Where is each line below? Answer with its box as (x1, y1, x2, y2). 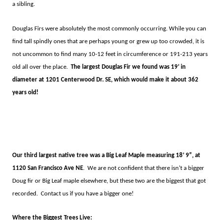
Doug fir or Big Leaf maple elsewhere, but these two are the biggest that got (12, 177, 206, 184)
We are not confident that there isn (87, 165, 179, 171)
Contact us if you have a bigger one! (40, 190, 134, 197)
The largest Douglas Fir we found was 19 (70, 63, 178, 70)
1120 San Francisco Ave (12, 165, 74, 171)
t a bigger (180, 165, 204, 171)
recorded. (12, 190, 38, 197)
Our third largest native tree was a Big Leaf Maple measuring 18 (12, 152, 183, 159)
